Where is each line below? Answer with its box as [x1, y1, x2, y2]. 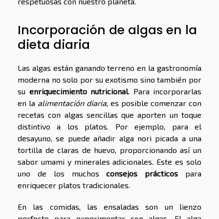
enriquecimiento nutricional [29, 86, 128, 96]
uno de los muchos [18, 168, 107, 178]
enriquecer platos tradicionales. [18, 180, 130, 190]
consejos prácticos [106, 168, 178, 178]
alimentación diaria [38, 98, 107, 108]
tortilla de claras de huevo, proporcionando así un [18, 145, 201, 154]
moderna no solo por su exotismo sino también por [18, 74, 201, 84]
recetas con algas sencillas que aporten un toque [18, 109, 201, 119]
